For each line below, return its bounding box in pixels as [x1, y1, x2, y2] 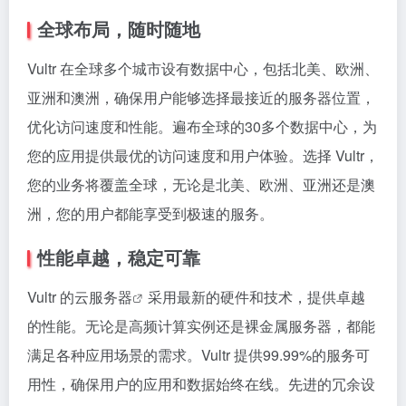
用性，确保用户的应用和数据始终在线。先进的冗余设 [27, 372, 375, 394]
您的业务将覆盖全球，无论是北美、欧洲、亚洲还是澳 [27, 173, 375, 195]
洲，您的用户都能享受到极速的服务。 [27, 202, 274, 224]
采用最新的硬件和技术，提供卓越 [148, 285, 365, 307]
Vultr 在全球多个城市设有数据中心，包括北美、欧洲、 [27, 57, 379, 79]
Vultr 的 [27, 285, 74, 307]
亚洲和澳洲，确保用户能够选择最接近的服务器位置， [27, 86, 375, 108]
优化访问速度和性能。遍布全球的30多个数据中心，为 [27, 115, 377, 137]
